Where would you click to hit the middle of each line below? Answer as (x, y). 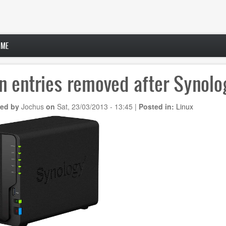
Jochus (32, 106)
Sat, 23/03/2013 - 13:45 (95, 106)
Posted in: (157, 106)
